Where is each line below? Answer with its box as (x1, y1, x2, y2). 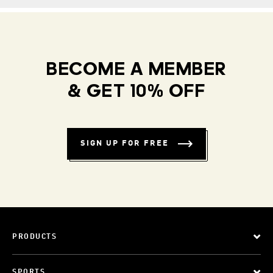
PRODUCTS (12, 233, 57, 241)
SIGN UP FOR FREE (80, 140, 169, 147)
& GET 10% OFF (67, 83, 206, 102)
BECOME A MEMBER (46, 61, 227, 80)
